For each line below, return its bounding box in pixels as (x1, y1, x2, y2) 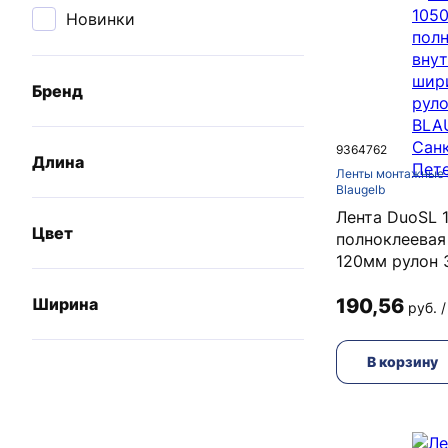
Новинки (66, 9, 135, 29)
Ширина (32, 294, 98, 314)
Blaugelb (336, 182, 385, 197)
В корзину (366, 353, 438, 370)
